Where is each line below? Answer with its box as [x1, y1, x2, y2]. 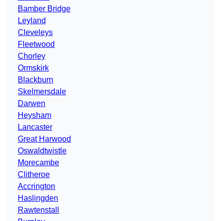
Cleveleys [18, 28, 53, 37]
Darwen [18, 99, 45, 108]
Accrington [18, 182, 55, 191]
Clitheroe [18, 170, 50, 179]
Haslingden [18, 194, 58, 203]
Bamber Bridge [18, 4, 71, 13]
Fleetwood [18, 40, 55, 49]
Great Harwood [18, 135, 71, 144]
